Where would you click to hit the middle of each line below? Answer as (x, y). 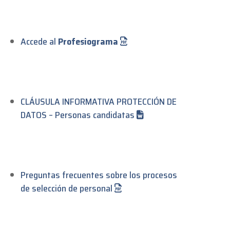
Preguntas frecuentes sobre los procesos (99, 175)
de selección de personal (68, 188)
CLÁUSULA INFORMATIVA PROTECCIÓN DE (99, 101)
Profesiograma (88, 41)
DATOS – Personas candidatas (79, 115)
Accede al (40, 41)
